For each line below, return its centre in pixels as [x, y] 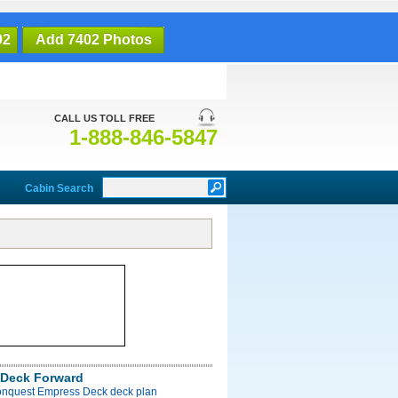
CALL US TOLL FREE [104, 118]
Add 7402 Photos [93, 40]
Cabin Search [59, 188]
